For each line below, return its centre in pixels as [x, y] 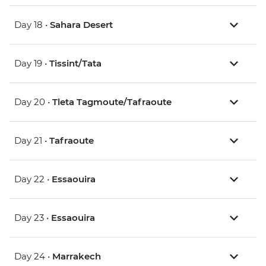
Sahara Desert [81, 25]
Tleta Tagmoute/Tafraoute [112, 102]
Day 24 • [33, 256]
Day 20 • [33, 102]
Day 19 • [32, 64]
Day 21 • [32, 141]
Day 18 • [32, 25]
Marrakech [77, 256]
